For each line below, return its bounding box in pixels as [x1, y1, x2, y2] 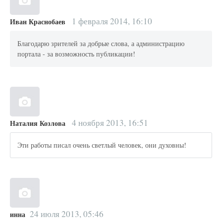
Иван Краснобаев [10, 16, 65, 27]
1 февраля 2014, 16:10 [69, 15, 152, 27]
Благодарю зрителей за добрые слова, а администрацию [17, 39, 185, 49]
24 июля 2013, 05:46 [29, 208, 104, 220]
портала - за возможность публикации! [17, 49, 136, 59]
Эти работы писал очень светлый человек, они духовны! [17, 140, 187, 150]
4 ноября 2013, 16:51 [69, 116, 148, 128]
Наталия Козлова [10, 117, 65, 128]
